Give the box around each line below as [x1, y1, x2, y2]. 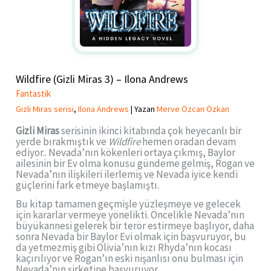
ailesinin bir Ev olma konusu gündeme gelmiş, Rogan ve [16, 157, 255, 171]
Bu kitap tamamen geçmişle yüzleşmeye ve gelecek [16, 197, 241, 211]
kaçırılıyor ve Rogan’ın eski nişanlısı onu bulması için [16, 251, 244, 265]
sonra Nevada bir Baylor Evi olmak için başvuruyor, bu [16, 229, 247, 243]
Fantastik [16, 88, 51, 100]
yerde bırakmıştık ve [16, 135, 109, 149]
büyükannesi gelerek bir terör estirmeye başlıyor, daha [16, 218, 255, 232]
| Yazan [129, 103, 155, 115]
